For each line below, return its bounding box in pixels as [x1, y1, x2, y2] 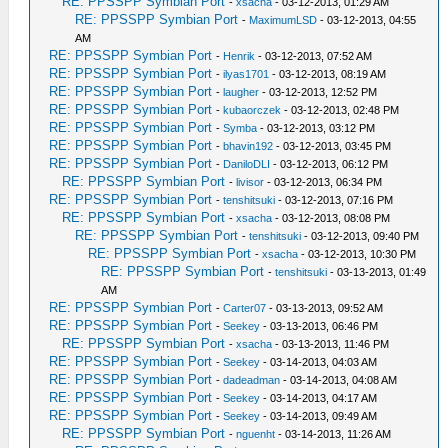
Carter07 [223, 302, 267, 315]
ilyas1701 [223, 68, 270, 81]
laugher [223, 86, 260, 99]
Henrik [223, 50, 256, 63]
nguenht [236, 428, 276, 441]
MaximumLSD [249, 14, 318, 27]
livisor [236, 176, 265, 189]
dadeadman [223, 374, 281, 387]
